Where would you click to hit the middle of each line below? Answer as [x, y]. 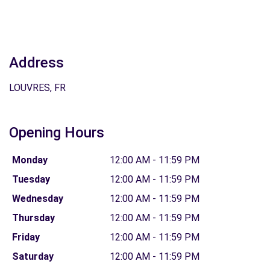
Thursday [33, 218]
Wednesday [37, 199]
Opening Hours [57, 133]
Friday [26, 237]
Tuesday [31, 179]
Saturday [33, 256]
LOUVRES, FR [37, 88]
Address [36, 63]
